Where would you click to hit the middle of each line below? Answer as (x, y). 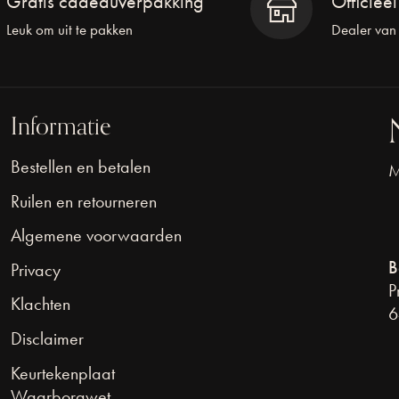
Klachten (40, 304)
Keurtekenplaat (62, 373)
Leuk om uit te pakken (70, 29)
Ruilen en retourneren (83, 201)
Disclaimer (47, 338)
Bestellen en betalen (80, 166)
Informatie (61, 126)
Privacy (35, 269)
